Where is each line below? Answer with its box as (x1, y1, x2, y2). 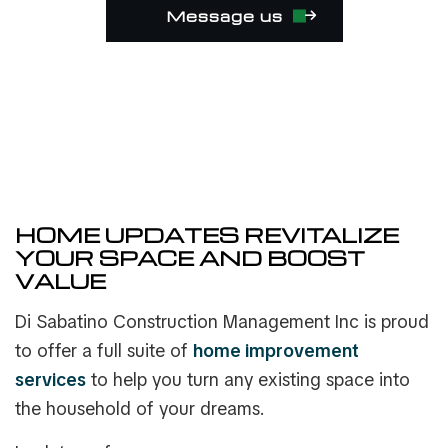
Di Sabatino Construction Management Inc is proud (15, 310, 429, 334)
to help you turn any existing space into (86, 368, 410, 392)
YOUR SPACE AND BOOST (15, 244, 365, 272)
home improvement (193, 339, 359, 363)
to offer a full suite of (15, 339, 193, 363)
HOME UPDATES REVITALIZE (15, 221, 399, 249)
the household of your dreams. (15, 397, 265, 421)
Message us (165, 5, 283, 26)
